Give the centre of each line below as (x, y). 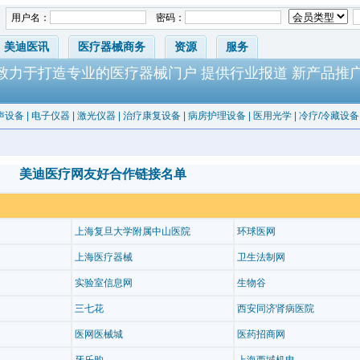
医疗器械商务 (112, 47)
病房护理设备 (217, 116)
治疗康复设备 (152, 116)
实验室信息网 (104, 283)
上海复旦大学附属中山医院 (133, 232)
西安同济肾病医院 (276, 309)
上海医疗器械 (104, 258)
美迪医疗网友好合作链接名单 (102, 174)
